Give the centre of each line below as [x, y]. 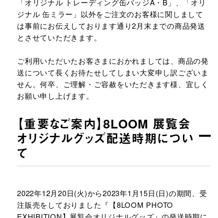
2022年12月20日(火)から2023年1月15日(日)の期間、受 [112, 193]
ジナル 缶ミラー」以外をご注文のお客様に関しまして [110, 14]
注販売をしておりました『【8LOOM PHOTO [95, 205]
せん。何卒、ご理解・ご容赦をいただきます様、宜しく [113, 84]
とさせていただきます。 [60, 37]
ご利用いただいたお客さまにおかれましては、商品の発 [113, 61]
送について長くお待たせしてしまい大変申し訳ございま [113, 72]
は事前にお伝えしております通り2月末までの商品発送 [111, 26]
